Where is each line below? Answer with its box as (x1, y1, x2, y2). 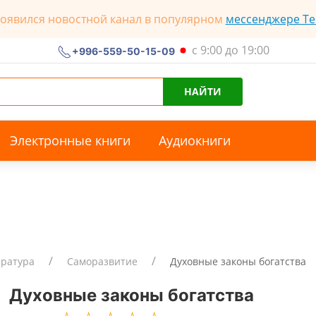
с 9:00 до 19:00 (191, 42, 269, 57)
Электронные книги (10, 132, 130, 149)
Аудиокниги (159, 132, 231, 149)
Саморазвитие (67, 255, 138, 268)
